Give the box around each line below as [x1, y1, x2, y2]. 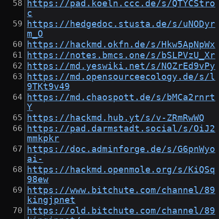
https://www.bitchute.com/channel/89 [27, 185, 216, 196]
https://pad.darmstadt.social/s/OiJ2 [27, 124, 216, 134]
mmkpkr [27, 133, 60, 144]
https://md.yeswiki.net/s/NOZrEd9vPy [27, 61, 216, 71]
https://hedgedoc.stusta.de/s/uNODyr [27, 19, 216, 29]
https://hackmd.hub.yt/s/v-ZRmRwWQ [27, 113, 205, 123]
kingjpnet [27, 195, 76, 205]
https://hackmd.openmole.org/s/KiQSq [27, 165, 216, 175]
